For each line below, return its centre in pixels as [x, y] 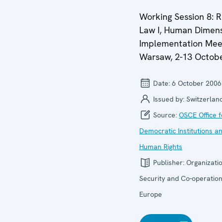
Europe [151, 194]
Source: [165, 115]
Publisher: [169, 162]
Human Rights [161, 146]
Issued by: [169, 99]
